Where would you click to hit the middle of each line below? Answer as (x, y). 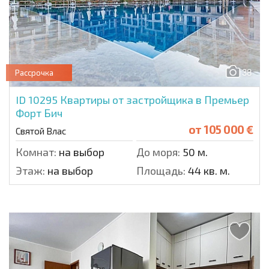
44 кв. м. (208, 170)
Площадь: (161, 170)
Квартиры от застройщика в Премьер (155, 99)
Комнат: (36, 152)
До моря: (158, 152)
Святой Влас (41, 131)
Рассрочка (34, 72)
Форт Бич (39, 113)
